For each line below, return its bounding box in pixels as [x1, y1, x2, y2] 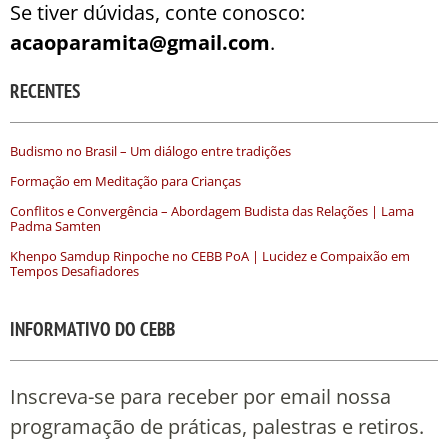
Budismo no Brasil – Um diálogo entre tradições [10, 142, 291, 161]
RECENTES [10, 79, 80, 104]
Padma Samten [10, 217, 101, 236]
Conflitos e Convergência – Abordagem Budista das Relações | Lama [10, 202, 414, 221]
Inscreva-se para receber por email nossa [10, 383, 391, 411]
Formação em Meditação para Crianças [10, 172, 241, 191]
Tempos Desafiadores [10, 262, 139, 281]
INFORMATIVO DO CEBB [10, 317, 175, 342]
